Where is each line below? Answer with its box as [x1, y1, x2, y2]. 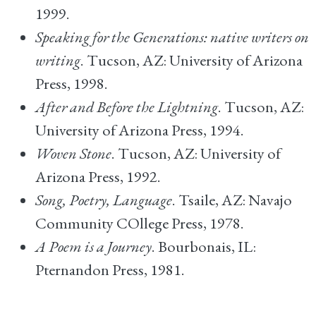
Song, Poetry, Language [35, 189, 172, 210]
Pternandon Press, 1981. [35, 259, 185, 280]
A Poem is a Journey [35, 236, 152, 257]
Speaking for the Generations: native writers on [35, 26, 309, 47]
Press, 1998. [35, 73, 108, 94]
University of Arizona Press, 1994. [35, 119, 244, 140]
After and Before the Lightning [35, 96, 218, 117]
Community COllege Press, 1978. [35, 212, 244, 233]
